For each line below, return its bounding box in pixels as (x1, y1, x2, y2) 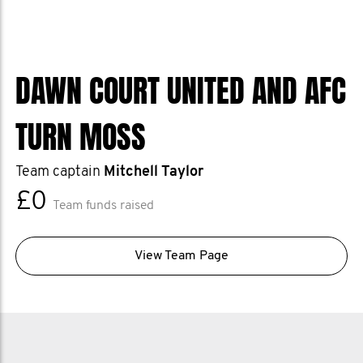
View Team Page (135, 250, 228, 263)
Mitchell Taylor (104, 164, 203, 180)
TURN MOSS (15, 115, 146, 160)
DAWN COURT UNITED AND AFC (15, 69, 346, 114)
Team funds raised (53, 199, 154, 212)
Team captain (15, 164, 104, 180)
